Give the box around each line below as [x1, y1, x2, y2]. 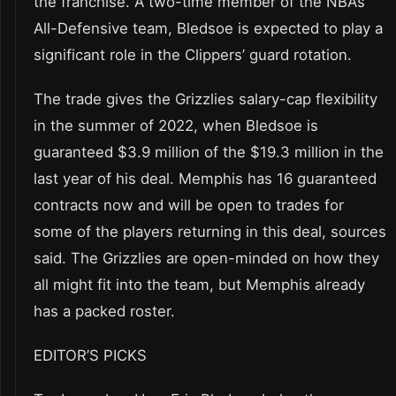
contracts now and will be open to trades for [34, 196, 344, 215]
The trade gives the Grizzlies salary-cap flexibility [34, 90, 377, 109]
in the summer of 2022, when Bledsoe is [34, 117, 318, 135]
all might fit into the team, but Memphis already [34, 276, 365, 294]
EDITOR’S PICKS [34, 346, 147, 365]
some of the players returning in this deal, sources [34, 223, 386, 241]
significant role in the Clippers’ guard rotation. [34, 46, 352, 65]
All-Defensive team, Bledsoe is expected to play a [34, 19, 383, 38]
